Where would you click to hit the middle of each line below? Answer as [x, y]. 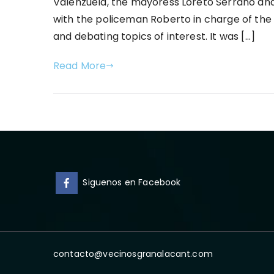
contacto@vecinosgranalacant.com [133, 254]
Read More [80, 65]
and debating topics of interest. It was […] [154, 36]
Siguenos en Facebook [132, 182]
